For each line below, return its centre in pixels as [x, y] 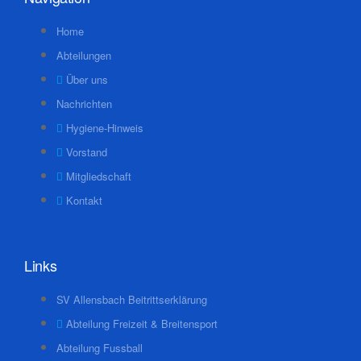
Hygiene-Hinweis [105, 128]
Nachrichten [84, 104]
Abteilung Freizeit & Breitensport [142, 324]
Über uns [87, 79]
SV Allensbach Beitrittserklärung [132, 299]
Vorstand [87, 152]
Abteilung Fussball [100, 348]
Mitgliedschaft [99, 176]
